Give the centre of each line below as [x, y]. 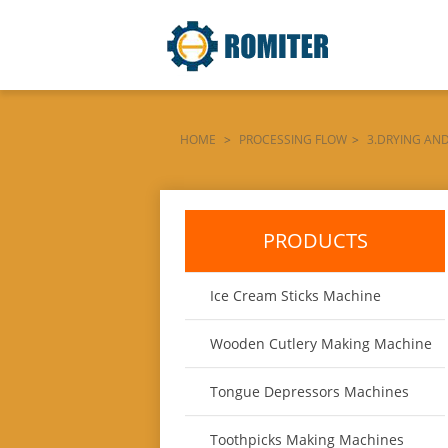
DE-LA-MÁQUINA [227, 189]
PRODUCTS [315, 240]
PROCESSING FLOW [293, 139]
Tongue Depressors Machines [309, 391]
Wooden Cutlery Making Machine [321, 343]
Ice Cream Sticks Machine [295, 295]
